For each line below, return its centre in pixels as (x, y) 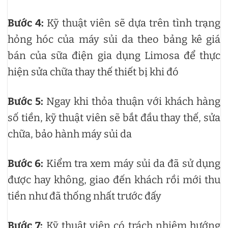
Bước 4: (26, 23)
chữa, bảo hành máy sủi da (70, 134)
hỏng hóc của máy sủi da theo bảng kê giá (114, 39)
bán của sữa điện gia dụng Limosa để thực (114, 55)
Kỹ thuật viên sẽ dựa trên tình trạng (132, 23)
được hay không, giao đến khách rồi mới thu (114, 179)
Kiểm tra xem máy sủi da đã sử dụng (132, 163)
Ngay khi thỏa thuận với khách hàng (132, 101)
